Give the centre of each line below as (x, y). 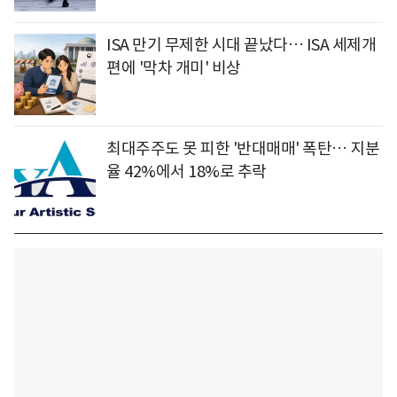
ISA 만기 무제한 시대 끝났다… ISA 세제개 (241, 45)
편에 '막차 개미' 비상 (174, 68)
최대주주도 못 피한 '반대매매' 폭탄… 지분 (243, 149)
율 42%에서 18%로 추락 (187, 172)
